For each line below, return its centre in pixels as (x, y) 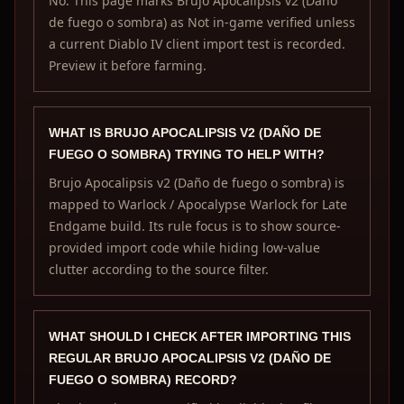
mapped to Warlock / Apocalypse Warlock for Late (198, 204)
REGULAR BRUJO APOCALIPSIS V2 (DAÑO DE (190, 358)
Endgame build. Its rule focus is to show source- (195, 226)
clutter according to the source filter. (159, 269)
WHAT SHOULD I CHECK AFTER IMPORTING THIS (200, 336)
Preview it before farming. (128, 65)
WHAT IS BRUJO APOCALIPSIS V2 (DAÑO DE (185, 133)
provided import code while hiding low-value (184, 248)
